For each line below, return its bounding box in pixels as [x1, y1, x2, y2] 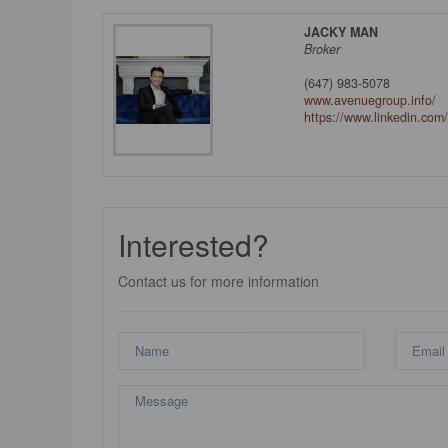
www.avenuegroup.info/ [304, 91, 437, 110]
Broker [304, 40, 341, 59]
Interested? [118, 222, 269, 266]
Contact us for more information [118, 270, 319, 291]
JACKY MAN [304, 23, 379, 42]
